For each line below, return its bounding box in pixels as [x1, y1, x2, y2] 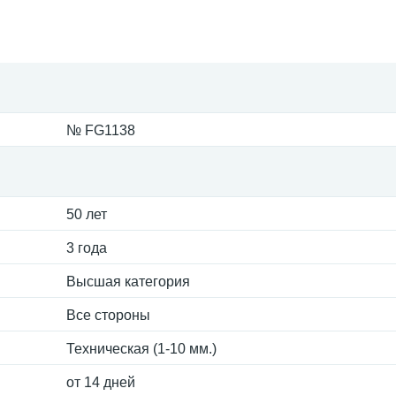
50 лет [66, 207, 107, 222]
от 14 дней [66, 375, 135, 390]
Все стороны [66, 308, 150, 323]
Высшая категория [66, 274, 190, 289]
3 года [66, 240, 107, 255]
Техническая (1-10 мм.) [66, 341, 217, 356]
